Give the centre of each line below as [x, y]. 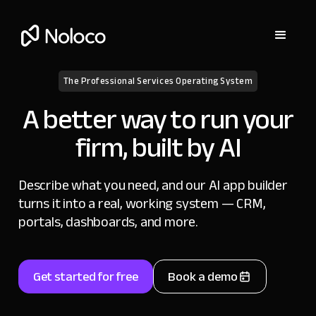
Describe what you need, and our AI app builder [153, 185]
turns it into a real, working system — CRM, [142, 203]
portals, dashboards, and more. [109, 222]
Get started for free [86, 276]
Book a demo [203, 276]
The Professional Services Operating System [158, 81]
